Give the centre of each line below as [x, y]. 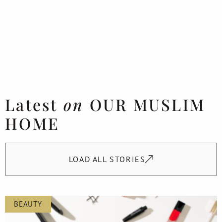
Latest [34, 104]
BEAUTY [28, 204]
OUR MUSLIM [144, 104]
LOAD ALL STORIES [107, 159]
